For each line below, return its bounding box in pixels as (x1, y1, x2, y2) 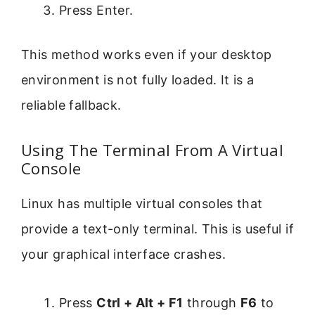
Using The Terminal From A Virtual (21, 139, 283, 161)
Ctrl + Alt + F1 (96, 295, 184, 310)
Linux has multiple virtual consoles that (21, 196, 263, 212)
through (183, 295, 240, 310)
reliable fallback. (21, 97, 122, 112)
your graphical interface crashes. (21, 247, 226, 262)
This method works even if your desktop (21, 46, 272, 62)
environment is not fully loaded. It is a (21, 72, 255, 87)
